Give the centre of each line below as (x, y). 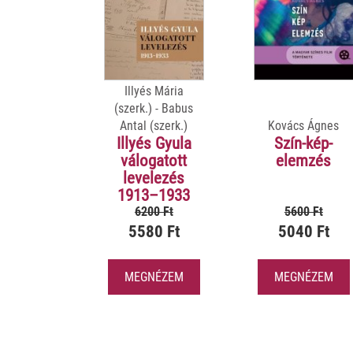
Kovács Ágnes (304, 125)
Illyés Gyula (154, 143)
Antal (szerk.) (154, 125)
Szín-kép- (304, 143)
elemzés (304, 160)
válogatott (154, 160)
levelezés (154, 178)
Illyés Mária (154, 91)
